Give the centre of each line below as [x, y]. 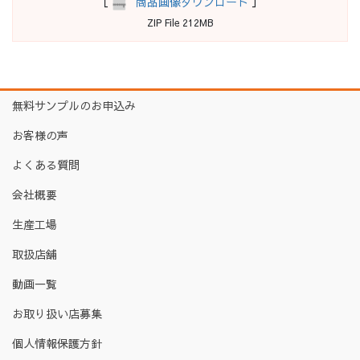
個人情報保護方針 [57, 344]
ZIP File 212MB [180, 23]
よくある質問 [46, 165]
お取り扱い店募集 [57, 314]
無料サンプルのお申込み [74, 106]
